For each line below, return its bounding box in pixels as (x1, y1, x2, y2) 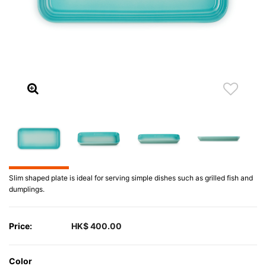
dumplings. (9, 185, 45, 194)
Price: (9, 220, 32, 231)
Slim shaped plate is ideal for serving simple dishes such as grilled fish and (9, 173, 253, 182)
